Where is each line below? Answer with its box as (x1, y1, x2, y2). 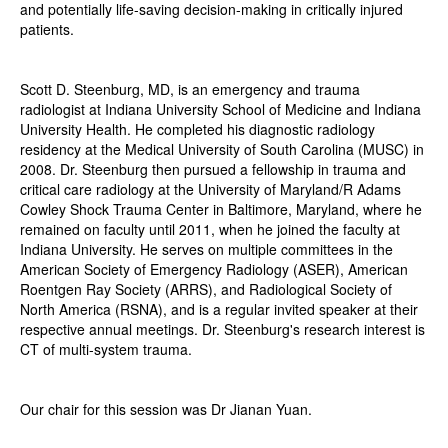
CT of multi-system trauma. (20, 339, 192, 360)
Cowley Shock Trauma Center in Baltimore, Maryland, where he (20, 199, 422, 220)
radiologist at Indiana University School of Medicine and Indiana (20, 99, 421, 120)
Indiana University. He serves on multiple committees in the (20, 239, 393, 260)
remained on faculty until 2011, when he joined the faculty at (20, 219, 400, 240)
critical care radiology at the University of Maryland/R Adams (20, 179, 401, 200)
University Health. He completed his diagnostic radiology (20, 119, 375, 140)
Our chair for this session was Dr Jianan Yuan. (20, 399, 312, 420)
